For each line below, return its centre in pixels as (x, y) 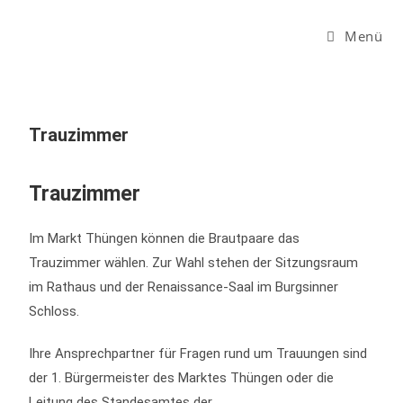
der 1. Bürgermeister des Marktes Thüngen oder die (182, 378)
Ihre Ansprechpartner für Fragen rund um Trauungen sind (198, 354)
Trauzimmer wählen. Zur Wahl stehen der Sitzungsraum (194, 263)
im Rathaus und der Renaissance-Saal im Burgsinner (184, 287)
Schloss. (54, 311)
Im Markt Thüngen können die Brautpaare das (165, 238)
